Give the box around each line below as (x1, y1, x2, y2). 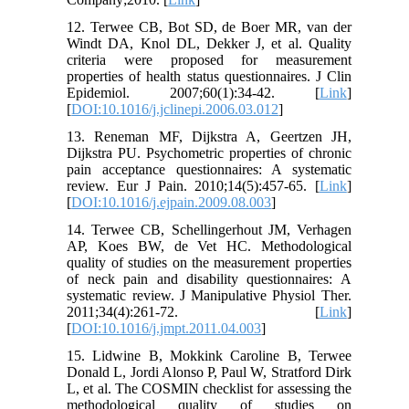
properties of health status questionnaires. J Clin (67, 68, 351, 84)
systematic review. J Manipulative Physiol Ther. (67, 287, 351, 303)
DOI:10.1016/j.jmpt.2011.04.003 (71, 320, 262, 336)
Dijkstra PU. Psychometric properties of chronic (67, 144, 351, 161)
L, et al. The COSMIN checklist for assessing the (67, 380, 351, 396)
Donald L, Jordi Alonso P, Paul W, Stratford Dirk (67, 363, 351, 380)
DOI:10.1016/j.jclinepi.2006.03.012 (71, 100, 279, 117)
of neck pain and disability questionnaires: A (67, 270, 351, 287)
